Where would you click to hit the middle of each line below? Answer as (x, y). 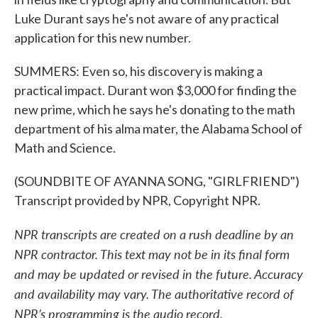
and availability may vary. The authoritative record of (154, 294)
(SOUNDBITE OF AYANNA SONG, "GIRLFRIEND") (157, 181)
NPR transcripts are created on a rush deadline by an (154, 234)
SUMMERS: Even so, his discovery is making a (138, 71)
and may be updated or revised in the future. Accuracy (159, 274)
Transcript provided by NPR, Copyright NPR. (137, 200)
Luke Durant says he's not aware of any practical (147, 18)
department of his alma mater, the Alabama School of (158, 128)
